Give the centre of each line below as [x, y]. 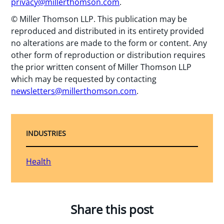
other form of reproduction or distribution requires [108, 55]
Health [39, 162]
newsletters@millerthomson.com [74, 91]
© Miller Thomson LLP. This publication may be [99, 19]
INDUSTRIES [46, 133]
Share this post [112, 209]
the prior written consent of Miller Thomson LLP [101, 67]
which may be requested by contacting [84, 79]
